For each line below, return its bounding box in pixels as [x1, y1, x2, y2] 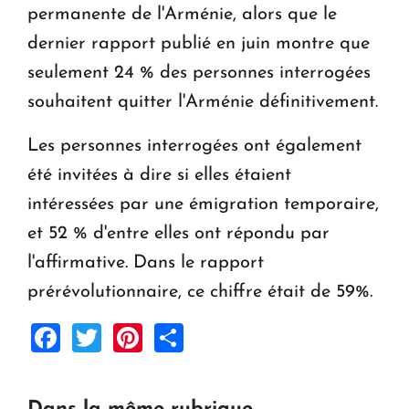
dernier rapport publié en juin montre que [27, 34, 370, 53]
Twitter [101, 320, 190, 351]
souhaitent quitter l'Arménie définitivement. [27, 92, 378, 111]
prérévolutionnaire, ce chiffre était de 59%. [27, 282, 372, 301]
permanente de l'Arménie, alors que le [27, 5, 337, 24]
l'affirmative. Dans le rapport [27, 253, 264, 272]
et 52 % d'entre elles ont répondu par [27, 224, 330, 243]
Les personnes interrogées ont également [27, 136, 362, 155]
